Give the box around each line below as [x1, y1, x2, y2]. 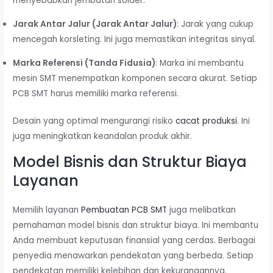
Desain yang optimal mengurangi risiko [13, 115, 176, 127]
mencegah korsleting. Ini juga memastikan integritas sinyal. [13, 34, 257, 46]
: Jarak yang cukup [177, 18, 254, 30]
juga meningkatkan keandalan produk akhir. [13, 130, 193, 143]
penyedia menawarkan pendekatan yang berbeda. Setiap [13, 249, 254, 261]
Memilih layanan [13, 204, 82, 216]
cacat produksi [175, 115, 238, 127]
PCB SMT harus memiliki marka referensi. [13, 87, 179, 99]
